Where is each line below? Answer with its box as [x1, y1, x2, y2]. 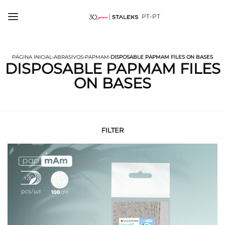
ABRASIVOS [54, 54, 83, 60]
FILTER [101, 126, 124, 135]
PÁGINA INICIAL [12, 54, 52, 60]
